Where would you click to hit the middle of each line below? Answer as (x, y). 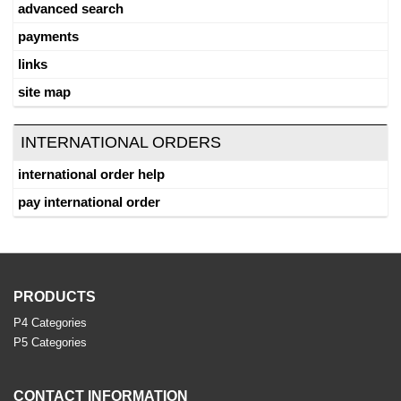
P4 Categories (50, 323)
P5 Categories (50, 342)
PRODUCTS (55, 297)
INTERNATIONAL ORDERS (121, 142)
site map (44, 92)
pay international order (89, 202)
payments (48, 36)
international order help (91, 174)
